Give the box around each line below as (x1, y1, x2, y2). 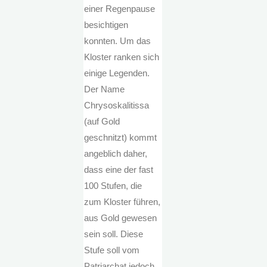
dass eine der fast (84, 164, 154, 175)
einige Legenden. (84, 68, 150, 79)
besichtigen (84, 20, 129, 30)
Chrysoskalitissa (84, 100, 150, 111)
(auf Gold (84, 116, 120, 127)
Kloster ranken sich (84, 52, 160, 63)
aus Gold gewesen (84, 213, 157, 223)
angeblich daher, (84, 148, 148, 159)
